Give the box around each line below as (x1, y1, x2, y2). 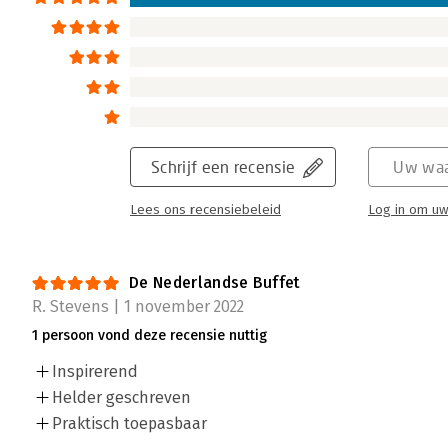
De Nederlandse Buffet (129, 273, 301, 293)
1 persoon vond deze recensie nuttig (32, 327, 267, 345)
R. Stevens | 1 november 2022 (32, 297, 244, 317)
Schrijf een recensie (151, 157, 296, 177)
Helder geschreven (52, 388, 191, 408)
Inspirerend (52, 362, 138, 382)
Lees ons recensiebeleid (130, 202, 281, 219)
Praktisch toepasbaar (52, 414, 207, 434)
